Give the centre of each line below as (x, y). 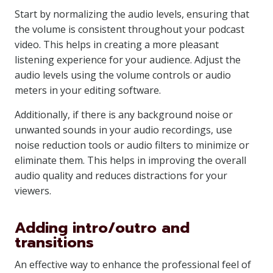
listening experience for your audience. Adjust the (128, 60)
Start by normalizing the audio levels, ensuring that (132, 14)
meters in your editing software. (88, 90)
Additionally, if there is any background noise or (124, 115)
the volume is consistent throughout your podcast (129, 29)
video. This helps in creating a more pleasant (117, 44)
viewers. (33, 191)
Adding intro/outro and (102, 228)
